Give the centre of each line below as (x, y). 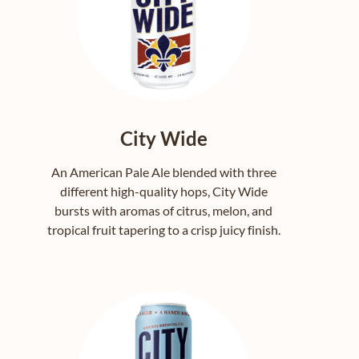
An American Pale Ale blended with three (163, 172)
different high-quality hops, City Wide (163, 192)
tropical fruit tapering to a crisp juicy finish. (163, 230)
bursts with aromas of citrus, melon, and (163, 211)
